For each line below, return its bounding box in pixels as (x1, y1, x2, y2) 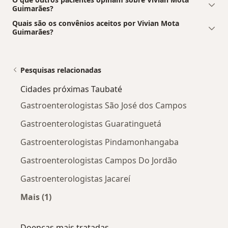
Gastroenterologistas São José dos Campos (20, 99, 187, 111)
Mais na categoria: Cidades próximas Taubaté (35, 203, 220, 214)
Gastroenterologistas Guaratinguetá (20, 118, 161, 129)
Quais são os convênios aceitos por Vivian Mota (12, 18, 179, 28)
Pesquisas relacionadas (20, 65, 101, 75)
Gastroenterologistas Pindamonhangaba (20, 136, 179, 148)
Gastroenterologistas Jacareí (20, 173, 130, 184)
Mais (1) (20, 191, 51, 203)
